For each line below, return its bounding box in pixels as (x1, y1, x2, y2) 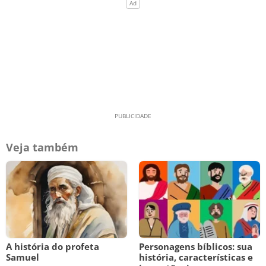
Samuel (6, 251, 39, 263)
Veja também (6, 140, 78, 154)
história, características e (139, 251, 253, 263)
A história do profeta (6, 240, 99, 252)
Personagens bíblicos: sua (139, 240, 252, 252)
